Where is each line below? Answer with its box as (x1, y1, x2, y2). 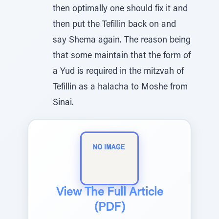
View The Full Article (56, 187, 163, 198)
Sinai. (53, 99, 74, 108)
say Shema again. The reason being (53, 36, 191, 45)
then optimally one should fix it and (53, 5, 188, 14)
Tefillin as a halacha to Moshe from (53, 83, 188, 92)
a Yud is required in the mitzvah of (53, 67, 184, 76)
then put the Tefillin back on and (53, 21, 176, 29)
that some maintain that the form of (53, 52, 191, 61)
